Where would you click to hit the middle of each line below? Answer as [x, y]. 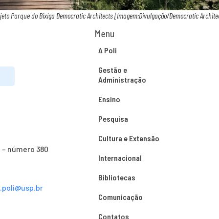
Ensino [109, 99]
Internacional [120, 158]
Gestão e [112, 70]
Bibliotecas [117, 177]
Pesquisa [113, 119]
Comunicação [120, 197]
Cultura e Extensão [129, 138]
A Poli [107, 50]
